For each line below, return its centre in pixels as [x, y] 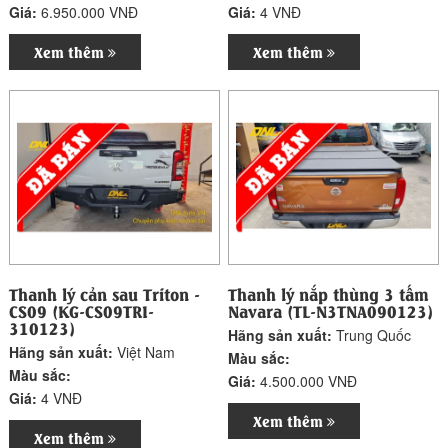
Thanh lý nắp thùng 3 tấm [329, 293]
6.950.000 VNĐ [90, 12]
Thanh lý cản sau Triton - [105, 293]
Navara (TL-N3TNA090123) [331, 310]
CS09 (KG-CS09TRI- [82, 310]
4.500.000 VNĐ [309, 380]
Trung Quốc [374, 334]
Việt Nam [146, 351]
